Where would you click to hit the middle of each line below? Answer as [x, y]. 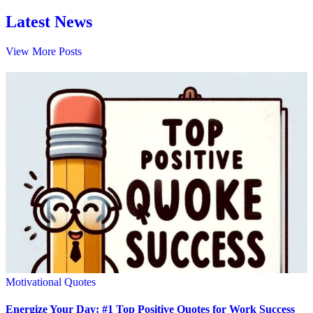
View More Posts [44, 51]
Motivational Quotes [51, 282]
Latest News [49, 22]
